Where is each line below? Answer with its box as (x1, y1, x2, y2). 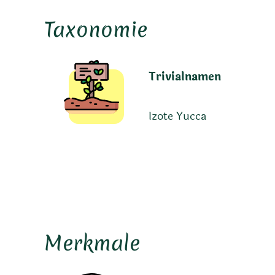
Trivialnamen (148, 68, 221, 86)
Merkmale (44, 229, 140, 258)
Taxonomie (44, 15, 147, 44)
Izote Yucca (148, 107, 206, 125)
